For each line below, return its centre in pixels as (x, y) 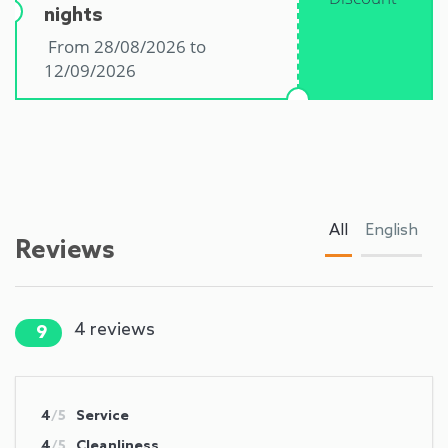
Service (102, 416)
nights (73, 15)
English (391, 230)
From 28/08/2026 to (125, 46)
